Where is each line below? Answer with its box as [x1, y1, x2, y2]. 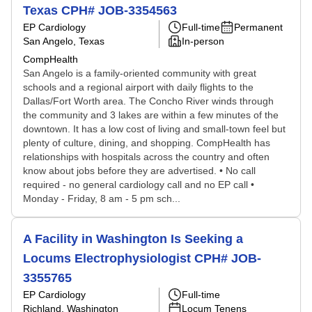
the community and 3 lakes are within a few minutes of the [23, 109, 279, 120]
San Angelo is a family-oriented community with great [23, 68, 256, 79]
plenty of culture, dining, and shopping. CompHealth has [23, 137, 270, 148]
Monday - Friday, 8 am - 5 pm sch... [23, 193, 180, 204]
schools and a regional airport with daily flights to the [23, 81, 253, 93]
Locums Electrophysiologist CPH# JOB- [23, 251, 261, 265]
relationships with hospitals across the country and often [23, 151, 270, 162]
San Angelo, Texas [23, 36, 104, 47]
